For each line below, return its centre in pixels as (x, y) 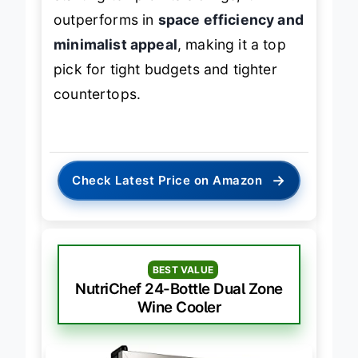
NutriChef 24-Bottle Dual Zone (179, 288)
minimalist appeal (115, 45)
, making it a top (231, 45)
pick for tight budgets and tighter (165, 70)
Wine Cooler (179, 307)
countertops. (97, 94)
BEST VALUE (183, 269)
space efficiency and (231, 20)
